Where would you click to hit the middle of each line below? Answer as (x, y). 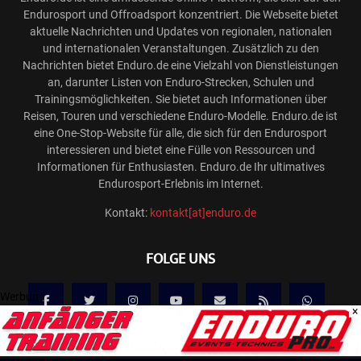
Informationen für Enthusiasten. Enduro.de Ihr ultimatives (180, 167)
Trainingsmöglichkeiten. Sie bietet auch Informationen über (180, 100)
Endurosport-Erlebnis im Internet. (180, 184)
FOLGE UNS (180, 261)
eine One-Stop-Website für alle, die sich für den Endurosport (180, 133)
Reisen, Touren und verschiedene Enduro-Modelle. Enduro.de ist (180, 116)
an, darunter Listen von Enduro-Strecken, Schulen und (180, 83)
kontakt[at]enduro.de (203, 213)
